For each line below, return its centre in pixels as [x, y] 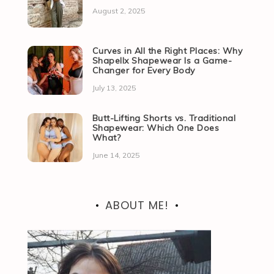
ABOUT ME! [137, 206]
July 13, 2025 [114, 88]
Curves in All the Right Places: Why [167, 51]
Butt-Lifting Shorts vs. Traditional [164, 118]
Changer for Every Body [143, 71]
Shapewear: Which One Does [156, 128]
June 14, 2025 [116, 155]
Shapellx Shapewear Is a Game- [162, 61]
